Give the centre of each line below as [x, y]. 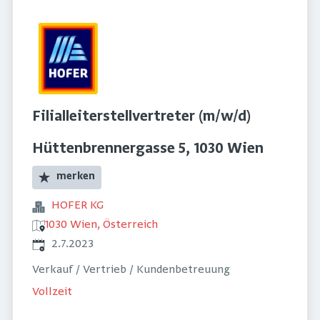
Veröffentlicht [68, 244]
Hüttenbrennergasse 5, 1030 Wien [148, 149]
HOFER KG [77, 206]
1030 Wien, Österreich [101, 225]
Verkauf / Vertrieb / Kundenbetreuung [131, 270]
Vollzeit [52, 292]
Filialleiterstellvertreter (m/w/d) [141, 117]
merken [76, 177]
